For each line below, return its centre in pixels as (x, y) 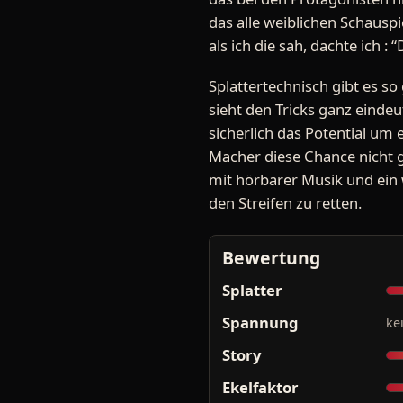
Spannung (260, 323)
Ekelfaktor (260, 388)
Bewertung (271, 258)
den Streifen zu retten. (285, 203)
